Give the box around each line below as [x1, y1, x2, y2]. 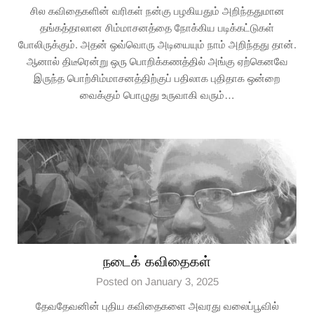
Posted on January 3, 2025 [95, 275, 219, 287]
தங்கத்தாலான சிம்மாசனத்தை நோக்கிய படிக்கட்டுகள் [40, 22, 274, 34]
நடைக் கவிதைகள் [103, 254, 211, 269]
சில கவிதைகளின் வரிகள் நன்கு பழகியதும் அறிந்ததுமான [29, 5, 285, 17]
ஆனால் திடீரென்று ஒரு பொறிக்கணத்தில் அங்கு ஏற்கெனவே [26, 55, 288, 67]
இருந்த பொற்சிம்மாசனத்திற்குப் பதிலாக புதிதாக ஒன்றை [34, 72, 280, 84]
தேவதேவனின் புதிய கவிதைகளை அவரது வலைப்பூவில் [35, 300, 279, 312]
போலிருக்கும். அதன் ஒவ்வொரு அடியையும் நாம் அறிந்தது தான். [18, 39, 296, 50]
